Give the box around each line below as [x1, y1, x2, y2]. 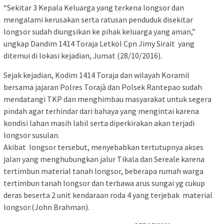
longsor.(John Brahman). [3, 202, 89, 212]
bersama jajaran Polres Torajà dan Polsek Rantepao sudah [3, 82, 202, 92]
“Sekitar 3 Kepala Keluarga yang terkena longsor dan [3, 2, 184, 13]
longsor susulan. [3, 130, 59, 140]
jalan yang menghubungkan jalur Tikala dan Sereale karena [3, 154, 204, 164]
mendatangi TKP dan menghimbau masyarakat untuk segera [3, 94, 211, 104]
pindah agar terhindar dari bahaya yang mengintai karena [3, 106, 199, 116]
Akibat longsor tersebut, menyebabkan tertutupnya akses [3, 142, 203, 152]
